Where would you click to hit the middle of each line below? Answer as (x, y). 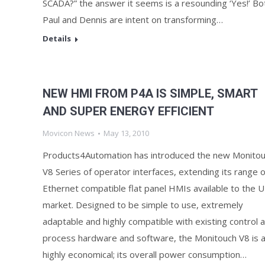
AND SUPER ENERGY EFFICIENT (128, 111)
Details (57, 38)
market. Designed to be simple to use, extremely (143, 205)
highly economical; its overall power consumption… (145, 254)
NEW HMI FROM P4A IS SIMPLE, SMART (150, 93)
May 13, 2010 (126, 133)
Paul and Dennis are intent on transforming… (133, 20)
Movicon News (69, 133)
